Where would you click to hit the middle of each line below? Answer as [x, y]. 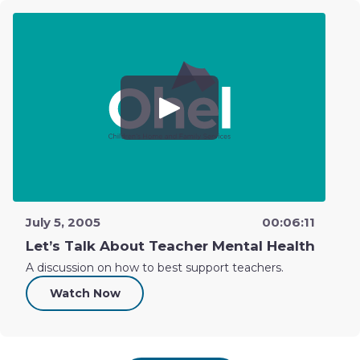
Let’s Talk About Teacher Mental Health [170, 246]
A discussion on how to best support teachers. [155, 268]
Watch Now [85, 294]
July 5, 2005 [63, 223]
